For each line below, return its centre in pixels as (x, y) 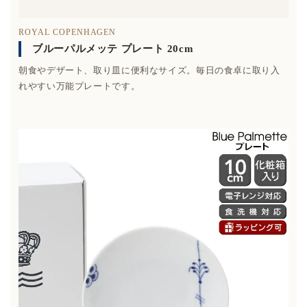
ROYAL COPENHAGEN (67, 32)
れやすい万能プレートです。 (79, 86)
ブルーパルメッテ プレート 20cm (113, 48)
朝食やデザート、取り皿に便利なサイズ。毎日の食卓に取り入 (149, 70)
